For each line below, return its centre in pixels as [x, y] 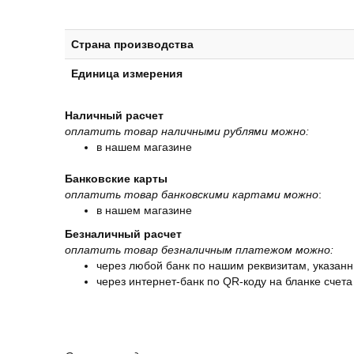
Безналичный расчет [123, 234]
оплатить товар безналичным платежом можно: [199, 250]
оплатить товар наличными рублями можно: [190, 131]
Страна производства [132, 44]
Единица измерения [127, 73]
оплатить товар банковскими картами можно [192, 194]
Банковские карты [116, 179]
